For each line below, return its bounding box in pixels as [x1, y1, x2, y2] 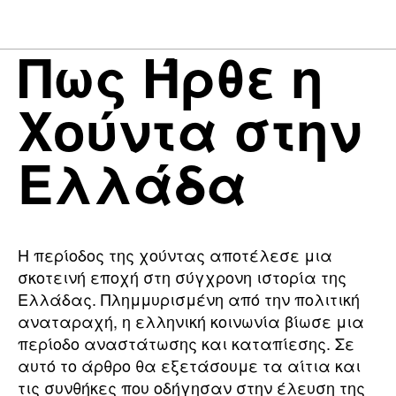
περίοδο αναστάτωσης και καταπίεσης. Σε [18, 331, 354, 354]
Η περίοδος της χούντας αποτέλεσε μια [18, 243, 332, 266]
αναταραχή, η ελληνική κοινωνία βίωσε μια [18, 309, 364, 332]
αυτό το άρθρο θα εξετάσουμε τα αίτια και [18, 354, 361, 377]
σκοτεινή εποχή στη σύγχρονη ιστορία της [18, 265, 346, 288]
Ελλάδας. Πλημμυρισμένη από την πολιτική [18, 287, 360, 310]
